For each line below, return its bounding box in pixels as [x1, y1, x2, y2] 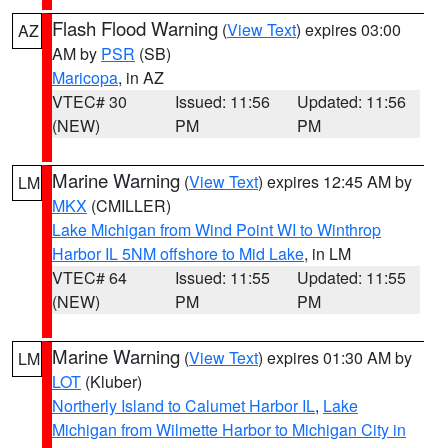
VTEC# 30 [52, 90, 127, 113]
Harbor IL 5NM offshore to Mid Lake [52, 242, 304, 265]
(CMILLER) [87, 194, 171, 217]
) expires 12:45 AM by [258, 170, 412, 193]
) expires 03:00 [296, 18, 401, 41]
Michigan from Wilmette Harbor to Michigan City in [52, 418, 406, 441]
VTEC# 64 [52, 266, 127, 289]
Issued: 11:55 [174, 266, 270, 289]
